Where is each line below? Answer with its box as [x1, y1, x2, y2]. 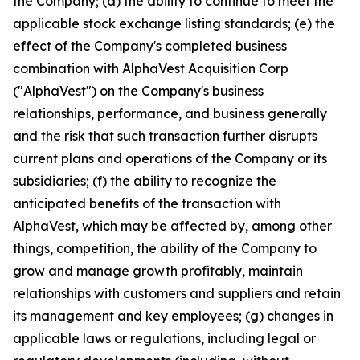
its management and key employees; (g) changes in [13, 308, 333, 324]
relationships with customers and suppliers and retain [13, 285, 341, 301]
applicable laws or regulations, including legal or [13, 330, 316, 346]
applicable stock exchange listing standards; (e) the [13, 15, 335, 31]
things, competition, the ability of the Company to [13, 240, 317, 256]
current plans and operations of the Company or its [13, 150, 327, 166]
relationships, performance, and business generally [13, 105, 327, 121]
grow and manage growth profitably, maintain [13, 263, 303, 279]
